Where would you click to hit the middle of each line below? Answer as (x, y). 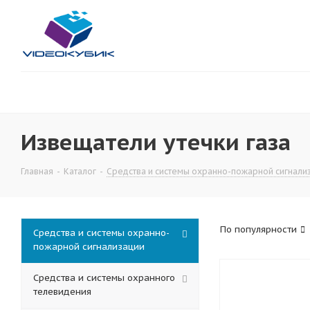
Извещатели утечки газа (156, 142)
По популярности (258, 229)
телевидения (62, 292)
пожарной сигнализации (89, 247)
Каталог (80, 171)
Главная (37, 171)
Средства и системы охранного (104, 278)
